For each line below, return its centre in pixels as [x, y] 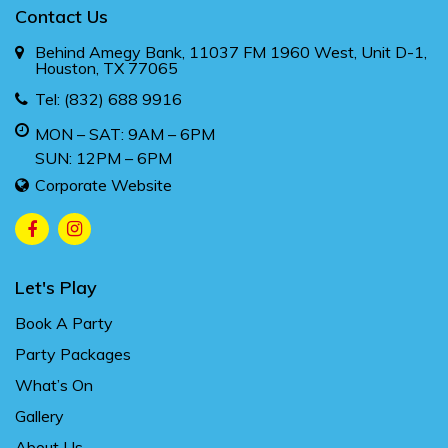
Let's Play [56, 287]
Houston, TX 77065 [106, 67]
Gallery [39, 415]
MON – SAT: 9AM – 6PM [125, 133]
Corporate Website [103, 184]
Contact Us [61, 16]
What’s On [54, 384]
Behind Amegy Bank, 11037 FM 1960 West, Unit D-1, [231, 51]
